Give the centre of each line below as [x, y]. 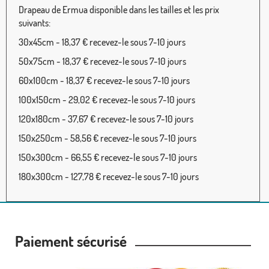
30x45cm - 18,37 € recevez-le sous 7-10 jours [102, 42]
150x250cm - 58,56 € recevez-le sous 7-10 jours [107, 138]
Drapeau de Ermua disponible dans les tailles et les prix [119, 9]
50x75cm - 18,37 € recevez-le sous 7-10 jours [102, 61]
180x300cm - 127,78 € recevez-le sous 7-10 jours [109, 176]
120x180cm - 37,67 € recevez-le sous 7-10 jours [106, 119]
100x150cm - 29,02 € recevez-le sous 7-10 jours [107, 99]
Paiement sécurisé [74, 240]
